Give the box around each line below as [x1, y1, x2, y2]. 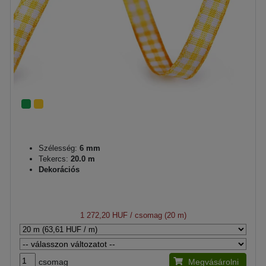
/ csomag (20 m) [127, 210, 186, 220]
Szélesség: [39, 143, 77, 153]
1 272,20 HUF [80, 210, 128, 220]
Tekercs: [39, 154, 71, 163]
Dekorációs [39, 164, 80, 174]
